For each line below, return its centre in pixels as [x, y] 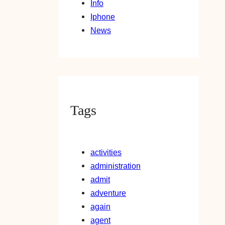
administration [116, 166]
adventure [108, 193]
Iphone [103, 17]
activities [106, 152]
